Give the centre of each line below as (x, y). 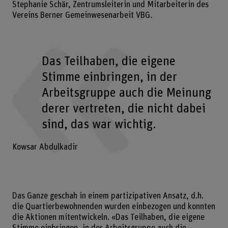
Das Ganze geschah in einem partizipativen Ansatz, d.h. (108, 196)
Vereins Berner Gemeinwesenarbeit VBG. (83, 16)
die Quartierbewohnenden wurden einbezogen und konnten (113, 206)
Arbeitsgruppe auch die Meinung (127, 93)
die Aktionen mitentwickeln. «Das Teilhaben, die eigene (108, 217)
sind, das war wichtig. (99, 125)
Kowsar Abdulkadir (45, 147)
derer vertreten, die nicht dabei (124, 109)
